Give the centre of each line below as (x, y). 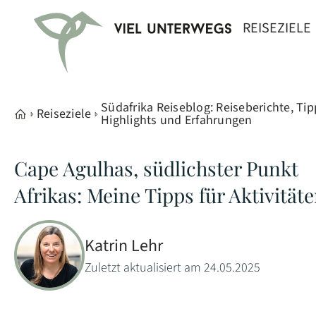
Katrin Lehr (124, 246)
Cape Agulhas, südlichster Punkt (156, 168)
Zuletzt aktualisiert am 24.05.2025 (172, 268)
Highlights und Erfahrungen (177, 120)
